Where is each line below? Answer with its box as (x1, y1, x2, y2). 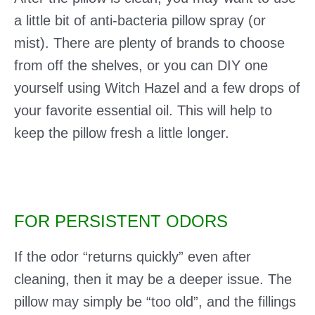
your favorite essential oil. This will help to (14, 102, 272, 118)
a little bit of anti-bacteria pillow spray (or (14, 12, 266, 28)
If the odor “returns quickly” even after (14, 248, 251, 264)
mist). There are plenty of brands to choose (14, 34, 285, 51)
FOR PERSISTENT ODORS (14, 211, 228, 231)
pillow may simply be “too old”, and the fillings (14, 293, 296, 309)
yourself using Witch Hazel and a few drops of (14, 79, 300, 96)
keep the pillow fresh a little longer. (14, 124, 229, 141)
